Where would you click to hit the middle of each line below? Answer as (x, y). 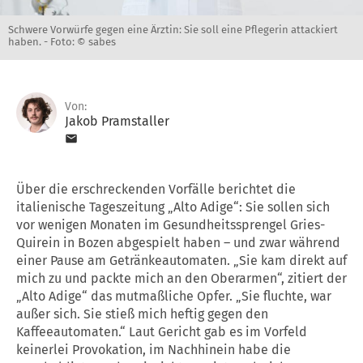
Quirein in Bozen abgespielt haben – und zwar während (178, 242)
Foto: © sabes (83, 41)
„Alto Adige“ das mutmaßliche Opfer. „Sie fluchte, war (174, 296)
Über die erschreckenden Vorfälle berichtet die (156, 189)
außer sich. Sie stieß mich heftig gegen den (142, 314)
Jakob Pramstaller (117, 121)
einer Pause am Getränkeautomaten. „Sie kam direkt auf (181, 260)
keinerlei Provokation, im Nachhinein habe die (154, 349)
